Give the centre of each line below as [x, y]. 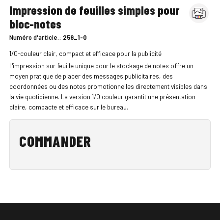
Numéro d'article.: [36, 38]
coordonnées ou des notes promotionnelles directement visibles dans [108, 86]
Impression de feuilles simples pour [94, 10]
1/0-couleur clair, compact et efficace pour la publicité [85, 53]
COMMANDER [55, 141]
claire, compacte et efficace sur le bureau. [69, 107]
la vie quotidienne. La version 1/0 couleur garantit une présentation [102, 97]
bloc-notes [35, 24]
